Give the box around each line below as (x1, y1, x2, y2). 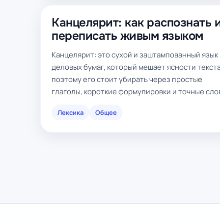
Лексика (57, 108, 83, 117)
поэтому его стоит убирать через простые (52, 74, 202, 84)
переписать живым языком (52, 28, 203, 43)
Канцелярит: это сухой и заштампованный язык (52, 50, 218, 60)
